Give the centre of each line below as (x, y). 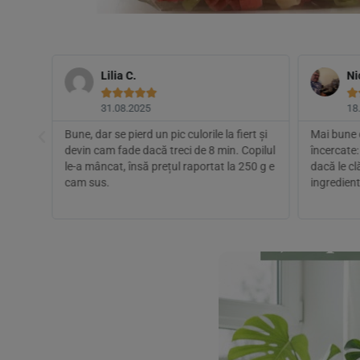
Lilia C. (118, 76)
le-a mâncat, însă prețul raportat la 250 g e (169, 167)
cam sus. (87, 183)
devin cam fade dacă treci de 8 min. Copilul (170, 151)
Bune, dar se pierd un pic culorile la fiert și (166, 135)
